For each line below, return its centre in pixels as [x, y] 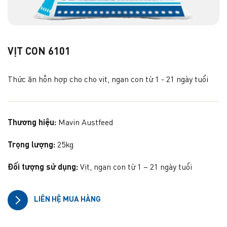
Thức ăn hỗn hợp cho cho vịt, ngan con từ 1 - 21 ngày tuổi [108, 80]
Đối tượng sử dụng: [43, 167]
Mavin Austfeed [86, 123]
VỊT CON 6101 [39, 52]
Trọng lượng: [31, 145]
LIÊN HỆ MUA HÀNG [67, 200]
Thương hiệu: [32, 123]
